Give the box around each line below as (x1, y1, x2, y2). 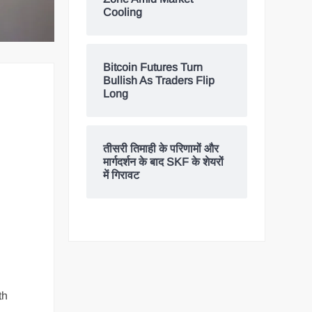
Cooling (103, 6, 143, 19)
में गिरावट (103, 169, 140, 182)
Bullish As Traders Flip (103, 75, 215, 87)
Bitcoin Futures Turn (103, 61, 203, 74)
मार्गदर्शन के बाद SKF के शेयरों (103, 156, 224, 169)
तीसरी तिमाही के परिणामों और (103, 143, 219, 155)
